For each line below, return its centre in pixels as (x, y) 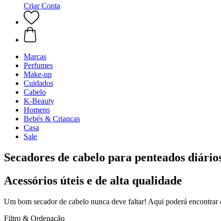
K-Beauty (39, 101)
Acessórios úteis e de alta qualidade (93, 180)
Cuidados (38, 83)
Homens (37, 110)
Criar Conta (42, 6)
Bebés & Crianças (52, 119)
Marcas (35, 56)
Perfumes (38, 65)
